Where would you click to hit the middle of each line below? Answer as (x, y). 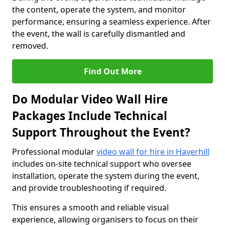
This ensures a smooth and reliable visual (90, 207)
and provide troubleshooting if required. (89, 188)
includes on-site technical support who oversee (102, 164)
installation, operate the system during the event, (106, 176)
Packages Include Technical (90, 116)
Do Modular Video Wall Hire (90, 99)
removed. (30, 46)
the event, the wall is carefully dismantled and (99, 34)
